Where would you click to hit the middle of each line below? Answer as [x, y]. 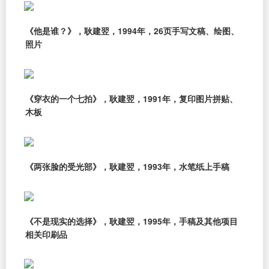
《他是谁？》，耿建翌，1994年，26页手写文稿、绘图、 [132, 31]
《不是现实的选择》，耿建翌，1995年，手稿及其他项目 [131, 221]
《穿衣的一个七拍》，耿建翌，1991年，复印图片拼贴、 [131, 99]
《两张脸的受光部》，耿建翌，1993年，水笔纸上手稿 [127, 166]
